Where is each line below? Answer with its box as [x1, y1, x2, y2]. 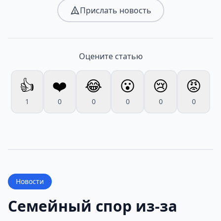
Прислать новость [79, 5, 151, 16]
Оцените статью [78, 51, 143, 62]
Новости [16, 177, 44, 186]
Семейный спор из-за [8, 196, 177, 217]
